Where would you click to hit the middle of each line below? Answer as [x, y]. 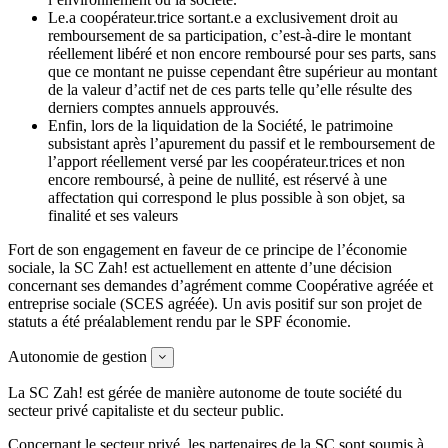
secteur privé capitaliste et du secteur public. [146, 410]
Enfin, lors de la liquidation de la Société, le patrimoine [220, 125]
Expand [186, 356]
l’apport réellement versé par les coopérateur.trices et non [226, 161]
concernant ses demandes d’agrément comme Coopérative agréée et [220, 285]
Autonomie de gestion [77, 356]
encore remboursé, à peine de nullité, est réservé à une [217, 179]
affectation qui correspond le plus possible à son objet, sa [226, 197]
